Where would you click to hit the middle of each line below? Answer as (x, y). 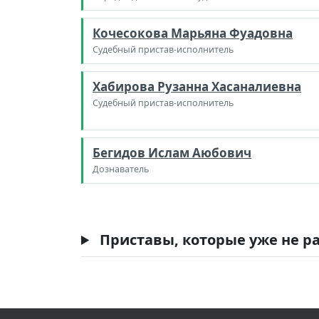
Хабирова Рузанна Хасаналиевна (197, 87)
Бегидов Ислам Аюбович (172, 153)
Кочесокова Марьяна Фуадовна (193, 33)
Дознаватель (121, 169)
